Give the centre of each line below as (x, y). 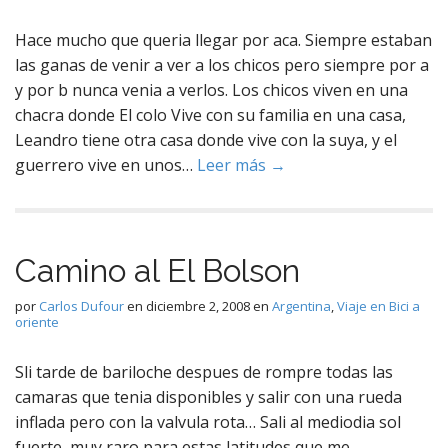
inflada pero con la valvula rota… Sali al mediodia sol (208, 422)
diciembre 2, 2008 (198, 306)
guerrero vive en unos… (106, 165)
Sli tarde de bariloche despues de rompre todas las (204, 372)
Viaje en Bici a (378, 306)
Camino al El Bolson (157, 270)
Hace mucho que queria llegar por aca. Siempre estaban (223, 40)
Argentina (301, 306)
